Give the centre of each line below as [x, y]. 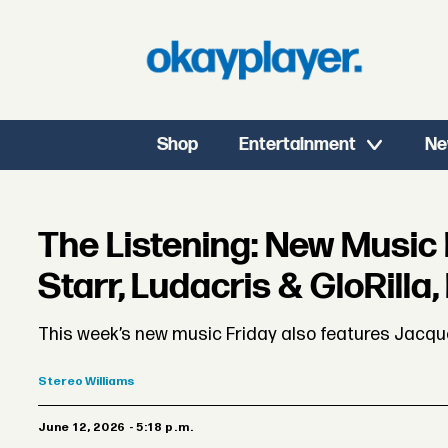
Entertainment [298, 144]
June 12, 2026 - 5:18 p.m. [119, 427]
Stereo [61, 382]
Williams [110, 382]
